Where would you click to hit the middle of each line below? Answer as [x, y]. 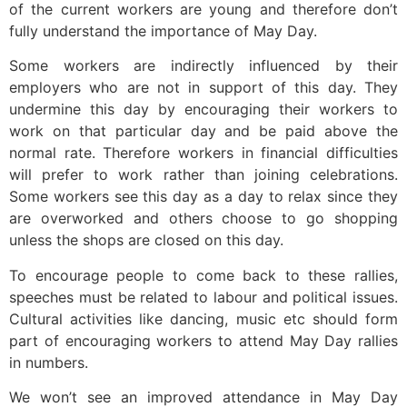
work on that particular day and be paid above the [203, 131]
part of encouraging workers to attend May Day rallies [203, 340]
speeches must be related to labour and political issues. [203, 297]
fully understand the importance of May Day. [163, 30]
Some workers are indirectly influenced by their [203, 66]
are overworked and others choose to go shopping [203, 218]
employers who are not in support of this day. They [203, 88]
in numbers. [49, 362]
